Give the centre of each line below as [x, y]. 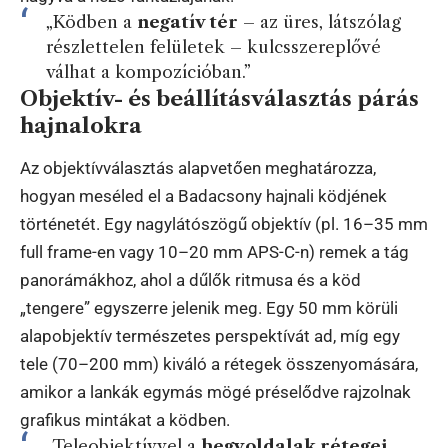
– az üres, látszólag [319, 21]
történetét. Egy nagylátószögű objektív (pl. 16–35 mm [224, 224]
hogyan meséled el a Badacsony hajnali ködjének [203, 196]
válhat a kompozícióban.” [148, 71]
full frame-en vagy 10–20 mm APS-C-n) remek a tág [214, 252]
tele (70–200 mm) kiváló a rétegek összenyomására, [219, 364]
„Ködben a [91, 21]
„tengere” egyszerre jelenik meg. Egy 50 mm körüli [209, 308]
